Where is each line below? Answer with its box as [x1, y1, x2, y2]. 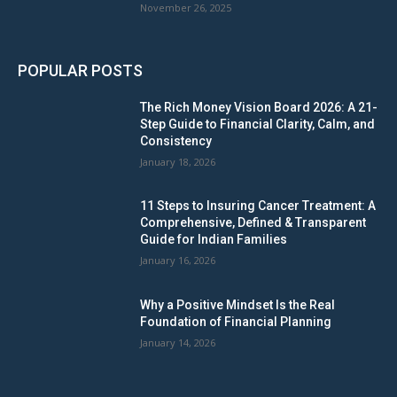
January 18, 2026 [140, 154, 216, 168]
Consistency [140, 133, 213, 148]
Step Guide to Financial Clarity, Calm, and [140, 116, 376, 131]
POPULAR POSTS [18, 60, 143, 80]
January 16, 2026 [140, 253, 216, 268]
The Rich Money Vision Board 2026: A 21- [140, 99, 378, 114]
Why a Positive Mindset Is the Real [140, 298, 336, 313]
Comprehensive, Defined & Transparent [140, 215, 367, 230]
